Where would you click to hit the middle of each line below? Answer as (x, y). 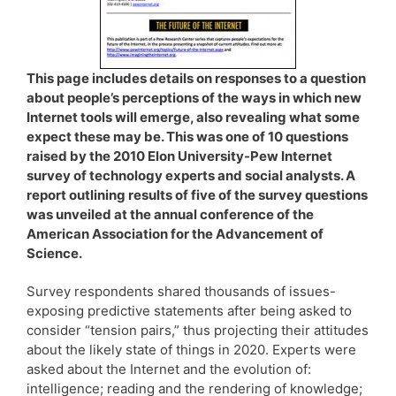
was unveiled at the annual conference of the (170, 214)
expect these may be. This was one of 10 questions (187, 136)
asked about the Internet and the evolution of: (169, 369)
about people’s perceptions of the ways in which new (194, 97)
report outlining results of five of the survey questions (197, 194)
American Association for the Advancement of (175, 233)
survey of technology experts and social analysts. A (191, 175)
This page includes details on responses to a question (196, 78)
